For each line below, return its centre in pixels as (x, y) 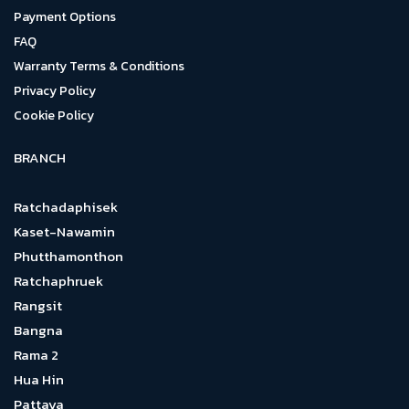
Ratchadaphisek (66, 207)
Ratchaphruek (58, 281)
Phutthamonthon (68, 256)
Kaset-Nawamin (64, 231)
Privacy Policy (55, 91)
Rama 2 (36, 355)
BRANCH (40, 157)
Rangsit (38, 305)
